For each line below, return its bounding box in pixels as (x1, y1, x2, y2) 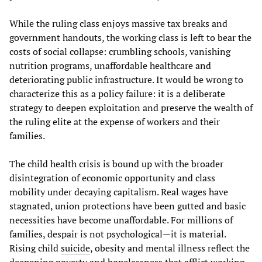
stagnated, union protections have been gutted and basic (9, 199, 246, 212)
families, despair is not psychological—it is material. (9, 227, 226, 240)
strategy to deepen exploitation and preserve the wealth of (9, 101, 253, 114)
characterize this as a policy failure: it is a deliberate (9, 87, 225, 100)
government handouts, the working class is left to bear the (9, 30, 251, 44)
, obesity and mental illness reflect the (90, 241, 250, 254)
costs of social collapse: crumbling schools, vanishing (9, 44, 230, 58)
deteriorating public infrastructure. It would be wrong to (9, 73, 243, 86)
